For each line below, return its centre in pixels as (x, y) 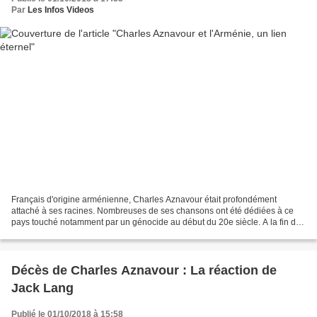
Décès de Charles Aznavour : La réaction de (144, 270)
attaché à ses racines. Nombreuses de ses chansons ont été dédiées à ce (152, 211)
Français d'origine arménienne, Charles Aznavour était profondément (144, 199)
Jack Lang (42, 288)
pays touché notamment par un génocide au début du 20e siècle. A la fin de (156, 222)
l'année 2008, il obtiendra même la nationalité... (102, 233)
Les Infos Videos (61, 10)
